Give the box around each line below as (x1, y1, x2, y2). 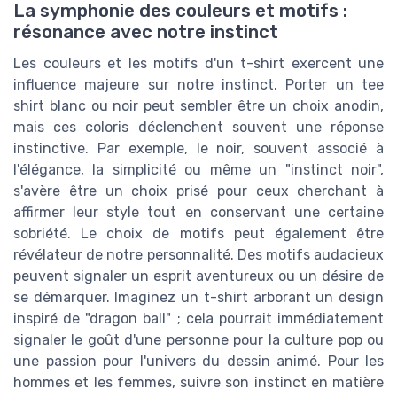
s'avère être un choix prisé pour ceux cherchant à (13, 183, 384, 200)
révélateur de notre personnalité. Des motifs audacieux (13, 246, 384, 264)
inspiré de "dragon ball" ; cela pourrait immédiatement (13, 310, 384, 328)
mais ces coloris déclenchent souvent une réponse (13, 119, 384, 136)
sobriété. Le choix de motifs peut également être (13, 225, 384, 243)
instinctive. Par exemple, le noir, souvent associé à (13, 140, 384, 158)
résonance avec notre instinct (13, 21, 278, 43)
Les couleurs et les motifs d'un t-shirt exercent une (13, 55, 384, 73)
